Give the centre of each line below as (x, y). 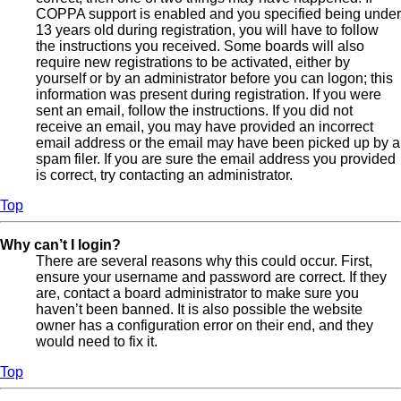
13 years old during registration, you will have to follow (207, 30)
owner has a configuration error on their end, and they (205, 325)
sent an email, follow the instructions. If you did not (194, 110)
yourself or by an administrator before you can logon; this (214, 78)
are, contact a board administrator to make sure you (197, 293)
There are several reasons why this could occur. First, (204, 260)
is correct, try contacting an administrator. (164, 175)
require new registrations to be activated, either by (193, 62)
